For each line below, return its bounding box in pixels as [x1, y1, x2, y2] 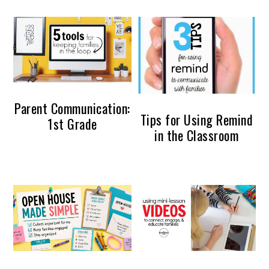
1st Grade [47, 114, 97, 134]
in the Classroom [154, 125, 239, 145]
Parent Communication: [14, 98, 130, 118]
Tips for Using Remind [140, 110, 253, 130]
